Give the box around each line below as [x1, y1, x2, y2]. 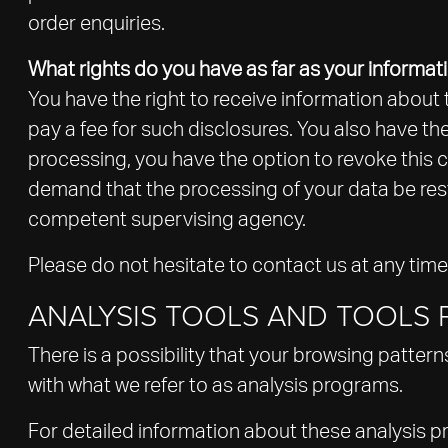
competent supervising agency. [28, 210, 306, 230]
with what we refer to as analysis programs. [28, 376, 403, 396]
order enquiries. [28, 14, 165, 34]
